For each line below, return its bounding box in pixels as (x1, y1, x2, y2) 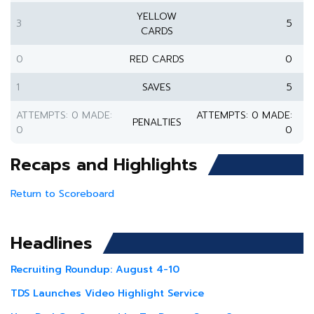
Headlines (11, 231, 93, 256)
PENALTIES (132, 115, 182, 130)
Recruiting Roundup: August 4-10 (11, 262, 179, 277)
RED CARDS (129, 52, 184, 67)
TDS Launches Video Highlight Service (11, 286, 204, 301)
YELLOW (137, 9, 177, 24)
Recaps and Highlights (11, 152, 198, 177)
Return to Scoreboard (11, 186, 114, 201)
